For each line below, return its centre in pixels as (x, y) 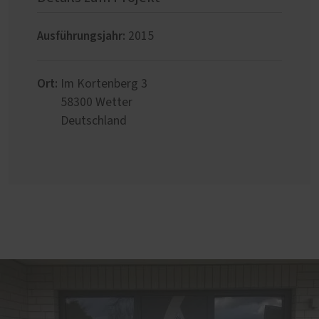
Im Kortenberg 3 (104, 84)
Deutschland (94, 121)
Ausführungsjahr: (81, 36)
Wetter (114, 103)
